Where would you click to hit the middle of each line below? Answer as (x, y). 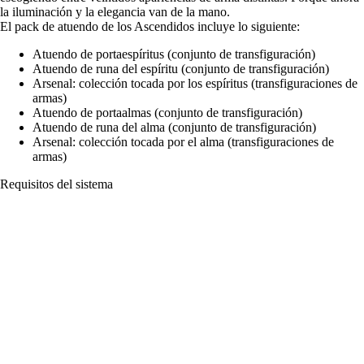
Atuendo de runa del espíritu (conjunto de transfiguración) (181, 68)
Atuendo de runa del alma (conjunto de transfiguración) (174, 127)
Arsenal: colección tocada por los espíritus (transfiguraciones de (195, 83)
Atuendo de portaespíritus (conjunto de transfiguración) (174, 54)
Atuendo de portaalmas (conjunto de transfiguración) (167, 112)
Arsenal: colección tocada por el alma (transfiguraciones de (183, 141)
